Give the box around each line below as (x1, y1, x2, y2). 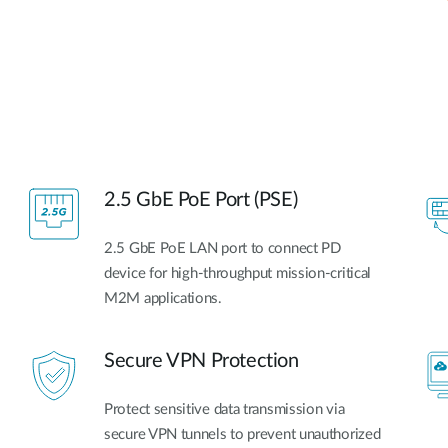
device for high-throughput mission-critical (104, 266, 372, 282)
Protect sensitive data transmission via (104, 401, 345, 417)
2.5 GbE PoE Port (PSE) (104, 190, 298, 211)
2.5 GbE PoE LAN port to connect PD (104, 241, 341, 257)
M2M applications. (104, 291, 222, 307)
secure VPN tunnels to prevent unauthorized (104, 426, 381, 442)
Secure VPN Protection (104, 350, 299, 371)
